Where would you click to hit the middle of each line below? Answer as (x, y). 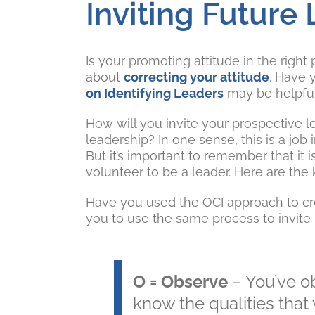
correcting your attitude (197, 77)
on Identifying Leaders (155, 94)
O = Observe (180, 282)
